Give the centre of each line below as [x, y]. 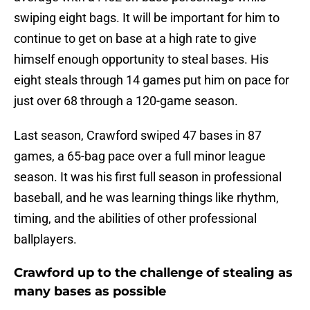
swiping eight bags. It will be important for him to [147, 18]
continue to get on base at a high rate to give [135, 39]
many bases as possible [90, 292]
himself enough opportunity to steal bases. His [141, 60]
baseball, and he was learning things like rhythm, [146, 198]
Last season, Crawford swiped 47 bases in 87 [138, 136]
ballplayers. [45, 239]
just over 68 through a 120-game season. [126, 101]
